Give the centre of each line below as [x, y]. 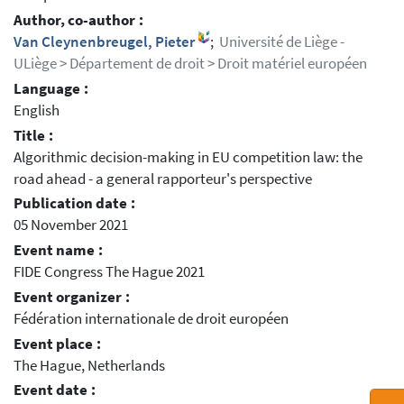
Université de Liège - [281, 42]
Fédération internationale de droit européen [151, 318]
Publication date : [74, 204]
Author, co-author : [78, 21]
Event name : [58, 251]
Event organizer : [72, 297]
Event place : [57, 344]
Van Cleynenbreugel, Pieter [106, 42]
